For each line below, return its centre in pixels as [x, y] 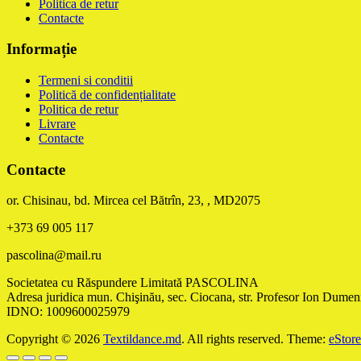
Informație [41, 49]
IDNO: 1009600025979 [68, 312]
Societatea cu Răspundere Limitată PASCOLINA [133, 283]
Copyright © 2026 [55, 339]
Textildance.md [142, 339]
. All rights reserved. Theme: [255, 339]
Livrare [57, 123]
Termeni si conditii [86, 80]
